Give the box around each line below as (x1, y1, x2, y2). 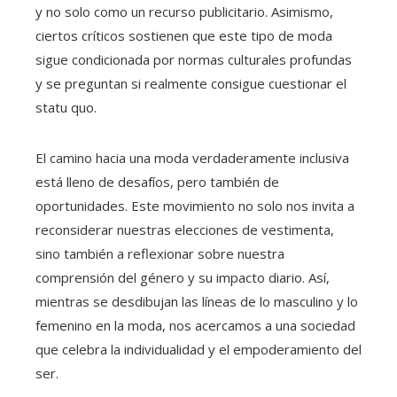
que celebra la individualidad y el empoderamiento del (35, 340, 362, 359)
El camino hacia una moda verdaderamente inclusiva (35, 149, 349, 167)
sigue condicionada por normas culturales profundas (35, 51, 352, 69)
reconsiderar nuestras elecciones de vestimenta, (35, 221, 334, 239)
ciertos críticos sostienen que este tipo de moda (35, 27, 332, 45)
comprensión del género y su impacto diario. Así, (35, 269, 330, 287)
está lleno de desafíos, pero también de (35, 173, 279, 191)
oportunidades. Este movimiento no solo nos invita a (35, 197, 354, 215)
